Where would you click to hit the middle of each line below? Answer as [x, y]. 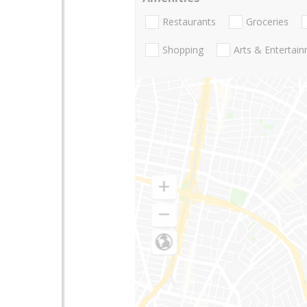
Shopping [183, 50]
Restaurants [189, 22]
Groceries [267, 22]
